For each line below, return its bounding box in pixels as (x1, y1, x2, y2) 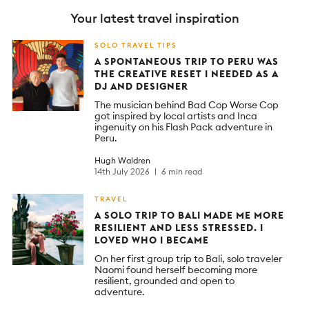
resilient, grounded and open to (94, 275, 235, 288)
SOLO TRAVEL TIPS (94, 40, 177, 50)
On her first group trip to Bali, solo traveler (94, 252, 282, 266)
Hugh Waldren (94, 155, 150, 166)
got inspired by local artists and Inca (94, 109, 257, 122)
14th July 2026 (94, 166, 152, 177)
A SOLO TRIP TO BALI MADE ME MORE (94, 209, 284, 222)
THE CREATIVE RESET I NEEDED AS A (94, 67, 279, 80)
